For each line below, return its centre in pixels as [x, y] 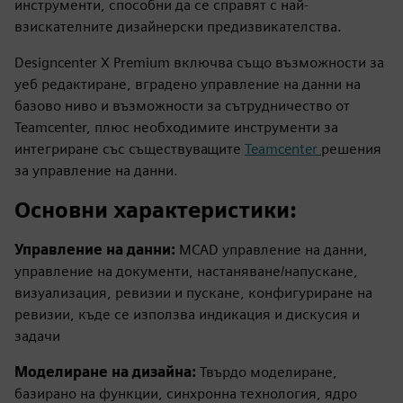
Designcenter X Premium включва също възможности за [199, 63]
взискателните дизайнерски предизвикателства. [178, 27]
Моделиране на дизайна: [107, 372]
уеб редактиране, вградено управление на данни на [188, 84]
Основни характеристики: [156, 210]
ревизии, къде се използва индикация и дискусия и [187, 314]
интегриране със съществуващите [130, 149]
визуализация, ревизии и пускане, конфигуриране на [193, 293]
